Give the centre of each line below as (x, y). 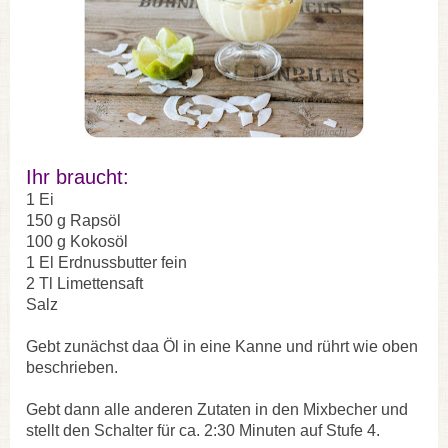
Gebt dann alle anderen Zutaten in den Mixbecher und (217, 409)
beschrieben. (72, 367)
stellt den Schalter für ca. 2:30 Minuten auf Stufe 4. (203, 430)
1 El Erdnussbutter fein (106, 262)
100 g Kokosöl (77, 241)
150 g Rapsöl (73, 220)
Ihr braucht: (77, 176)
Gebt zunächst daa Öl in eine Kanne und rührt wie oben (222, 346)
